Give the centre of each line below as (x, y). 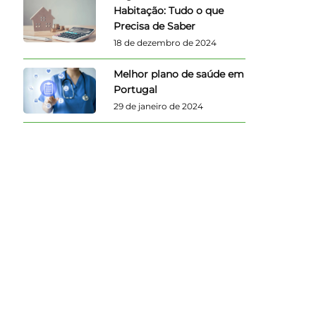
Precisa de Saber (155, 26)
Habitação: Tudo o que (169, 10)
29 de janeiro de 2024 (159, 106)
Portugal (136, 89)
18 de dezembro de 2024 (165, 42)
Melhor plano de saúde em (179, 74)
